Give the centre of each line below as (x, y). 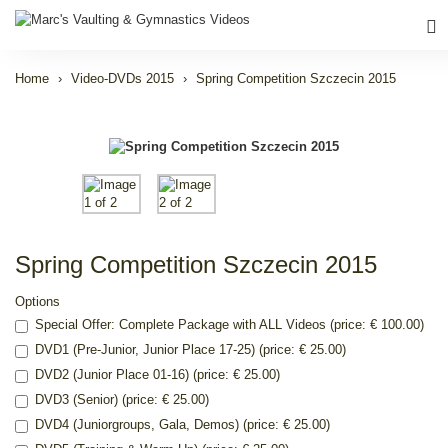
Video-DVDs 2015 (122, 78)
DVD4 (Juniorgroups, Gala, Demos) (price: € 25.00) (182, 424)
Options (37, 301)
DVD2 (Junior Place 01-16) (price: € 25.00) (157, 374)
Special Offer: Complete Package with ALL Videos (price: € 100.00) (229, 324)
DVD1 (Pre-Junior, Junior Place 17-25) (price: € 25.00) (190, 349)
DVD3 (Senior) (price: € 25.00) (122, 399)
